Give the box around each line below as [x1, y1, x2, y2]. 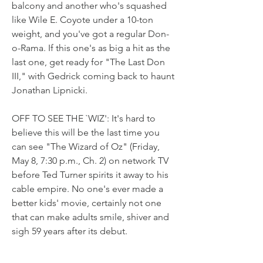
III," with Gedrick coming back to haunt [12, 70, 174, 82]
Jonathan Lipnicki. [12, 85, 87, 96]
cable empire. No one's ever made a [12, 183, 163, 194]
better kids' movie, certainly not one [12, 197, 161, 208]
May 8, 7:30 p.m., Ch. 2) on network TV [12, 155, 168, 166]
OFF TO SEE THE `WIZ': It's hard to [12, 113, 156, 124]
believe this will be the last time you [12, 127, 160, 138]
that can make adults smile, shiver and [12, 211, 169, 222]
